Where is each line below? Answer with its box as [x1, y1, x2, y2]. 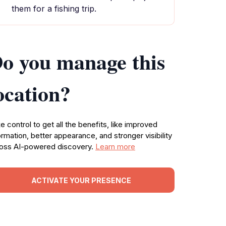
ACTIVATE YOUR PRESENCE [31, 176, 131, 185]
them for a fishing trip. [12, 4, 96, 14]
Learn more [95, 142, 135, 151]
